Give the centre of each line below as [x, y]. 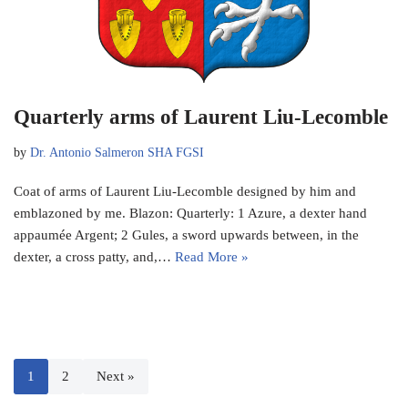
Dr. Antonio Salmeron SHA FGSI [117, 153]
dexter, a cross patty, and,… [94, 257]
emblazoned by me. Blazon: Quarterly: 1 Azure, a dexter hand [190, 214]
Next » [116, 377]
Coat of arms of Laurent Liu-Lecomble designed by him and [185, 192]
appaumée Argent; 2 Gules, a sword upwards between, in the [186, 235]
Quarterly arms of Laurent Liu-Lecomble [201, 117]
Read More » [212, 257]
